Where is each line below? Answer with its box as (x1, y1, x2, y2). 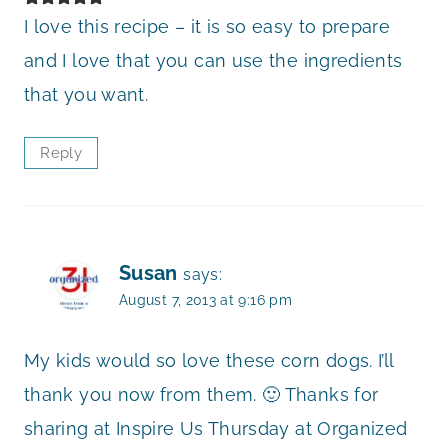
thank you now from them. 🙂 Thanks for (24, 384, 379, 406)
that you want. (24, 83, 149, 105)
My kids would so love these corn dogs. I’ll (24, 350, 394, 372)
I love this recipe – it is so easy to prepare (24, 15, 391, 37)
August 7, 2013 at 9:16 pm (119, 291, 292, 309)
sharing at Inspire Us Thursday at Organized (24, 418, 408, 440)
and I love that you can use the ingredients (24, 49, 403, 71)
